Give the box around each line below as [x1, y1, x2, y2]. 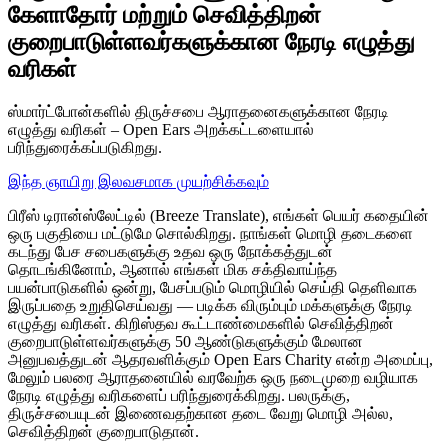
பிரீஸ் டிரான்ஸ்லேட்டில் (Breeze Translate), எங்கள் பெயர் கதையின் [8, 206, 429, 224]
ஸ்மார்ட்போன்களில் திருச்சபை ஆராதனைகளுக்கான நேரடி [8, 102, 389, 120]
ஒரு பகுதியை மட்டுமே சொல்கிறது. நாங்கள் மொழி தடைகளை [8, 224, 413, 242]
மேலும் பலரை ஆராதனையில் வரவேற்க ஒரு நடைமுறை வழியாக [8, 368, 418, 386]
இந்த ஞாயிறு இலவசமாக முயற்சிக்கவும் [8, 172, 269, 190]
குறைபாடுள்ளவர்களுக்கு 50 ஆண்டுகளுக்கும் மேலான [8, 332, 363, 350]
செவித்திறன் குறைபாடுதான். [8, 422, 199, 440]
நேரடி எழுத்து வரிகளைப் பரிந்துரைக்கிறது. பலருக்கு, [8, 386, 350, 404]
